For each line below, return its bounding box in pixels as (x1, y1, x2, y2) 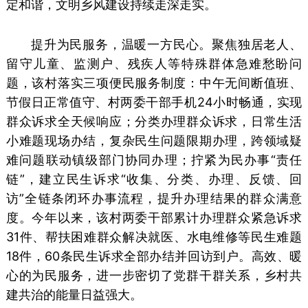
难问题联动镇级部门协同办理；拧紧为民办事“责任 (5, 152, 302, 167)
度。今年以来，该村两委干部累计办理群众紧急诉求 (5, 210, 302, 225)
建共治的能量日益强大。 (5, 287, 142, 302)
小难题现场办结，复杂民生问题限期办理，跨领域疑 (5, 133, 302, 148)
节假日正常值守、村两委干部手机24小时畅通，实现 (5, 94, 302, 109)
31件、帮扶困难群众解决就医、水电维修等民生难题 (5, 229, 302, 244)
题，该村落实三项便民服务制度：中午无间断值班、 (5, 75, 302, 90)
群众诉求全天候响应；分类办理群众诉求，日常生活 (5, 113, 302, 129)
